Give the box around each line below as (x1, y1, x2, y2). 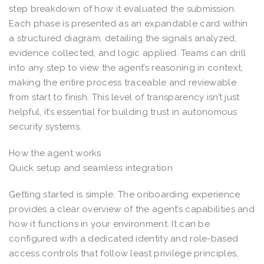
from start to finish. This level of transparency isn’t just (9, 91, 240, 103)
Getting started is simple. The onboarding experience (9, 189, 240, 200)
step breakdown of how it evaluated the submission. (9, 3, 236, 14)
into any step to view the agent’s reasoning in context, (9, 62, 243, 73)
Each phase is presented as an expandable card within (9, 18, 248, 29)
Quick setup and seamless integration (9, 162, 173, 173)
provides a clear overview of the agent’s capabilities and (9, 203, 255, 214)
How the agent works (9, 147, 101, 159)
